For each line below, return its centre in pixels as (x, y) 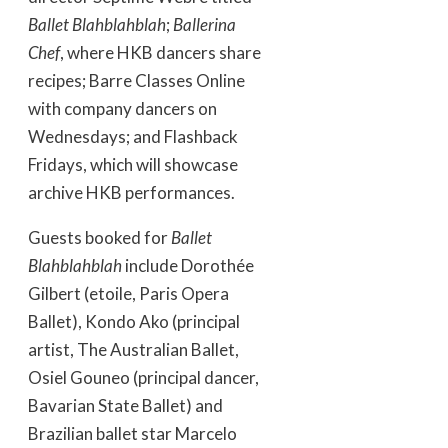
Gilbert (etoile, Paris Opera (128, 294)
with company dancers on (122, 109)
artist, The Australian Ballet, (133, 350)
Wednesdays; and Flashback (133, 137)
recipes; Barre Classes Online (136, 81)
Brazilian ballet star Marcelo (132, 434)
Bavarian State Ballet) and (125, 406)
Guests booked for (99, 238)
